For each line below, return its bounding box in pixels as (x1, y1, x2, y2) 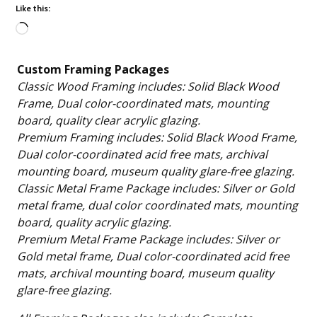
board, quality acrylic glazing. (17, 214, 172, 231)
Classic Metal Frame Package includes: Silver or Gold (17, 180, 223, 197)
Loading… (15, 34, 67, 50)
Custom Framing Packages (17, 61, 170, 77)
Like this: (16, 2, 51, 13)
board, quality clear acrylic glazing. (17, 113, 201, 129)
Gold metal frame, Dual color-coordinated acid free (17, 248, 290, 265)
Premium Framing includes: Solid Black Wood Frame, (17, 129, 167, 146)
